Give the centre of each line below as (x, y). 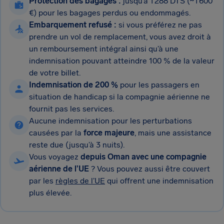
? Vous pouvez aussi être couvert (149, 169)
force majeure (109, 133)
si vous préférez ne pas (160, 25)
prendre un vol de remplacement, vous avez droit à (120, 37)
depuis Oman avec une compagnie (143, 157)
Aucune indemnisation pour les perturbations (110, 121)
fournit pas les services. (71, 109)
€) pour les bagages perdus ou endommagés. (110, 13)
